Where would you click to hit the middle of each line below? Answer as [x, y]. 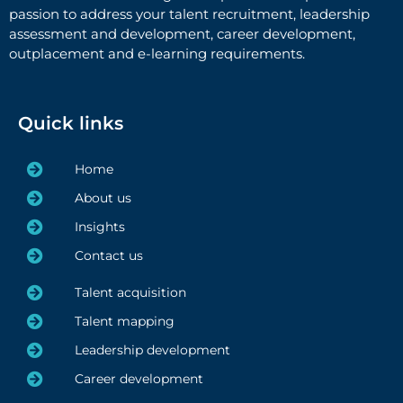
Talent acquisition [130, 292]
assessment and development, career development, [182, 34]
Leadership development [152, 349]
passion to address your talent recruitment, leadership [189, 14]
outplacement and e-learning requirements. [157, 54]
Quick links [71, 123]
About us [103, 197]
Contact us [108, 255]
